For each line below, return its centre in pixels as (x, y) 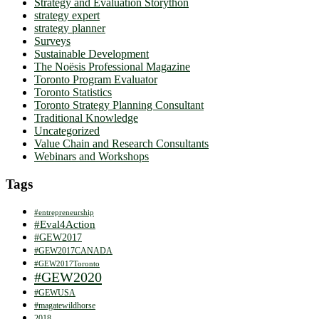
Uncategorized (67, 130)
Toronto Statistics (73, 92)
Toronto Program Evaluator (96, 79)
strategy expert (67, 15)
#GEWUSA (55, 293)
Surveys (52, 41)
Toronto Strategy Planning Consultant (119, 105)
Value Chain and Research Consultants (121, 143)
